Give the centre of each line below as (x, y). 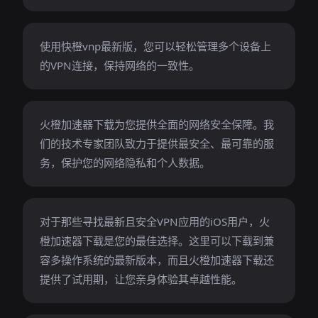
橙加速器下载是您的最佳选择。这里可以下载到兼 (157, 241)
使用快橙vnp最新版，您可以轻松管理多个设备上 (155, 46)
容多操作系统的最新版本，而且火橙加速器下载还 (157, 260)
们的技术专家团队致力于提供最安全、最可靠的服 (157, 143)
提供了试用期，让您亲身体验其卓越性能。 (141, 279)
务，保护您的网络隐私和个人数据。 (125, 163)
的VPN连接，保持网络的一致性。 (120, 65)
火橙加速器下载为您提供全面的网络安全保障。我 (157, 124)
